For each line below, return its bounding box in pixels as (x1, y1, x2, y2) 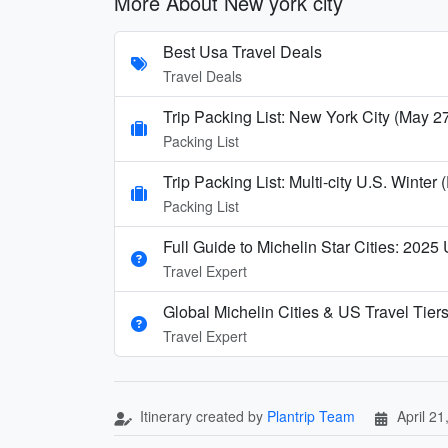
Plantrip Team (267, 405, 355, 426)
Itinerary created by (136, 405, 267, 426)
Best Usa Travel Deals (163, 39, 322, 63)
